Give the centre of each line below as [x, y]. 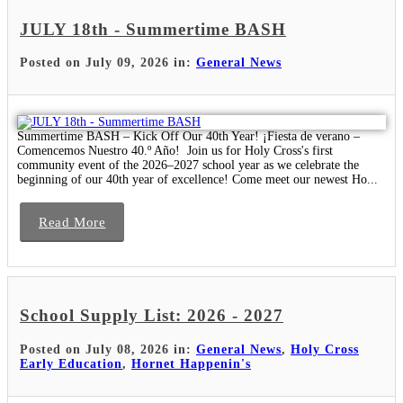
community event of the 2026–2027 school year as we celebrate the [188, 166]
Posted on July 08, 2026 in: [108, 349]
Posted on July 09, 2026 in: [108, 63]
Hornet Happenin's [191, 363]
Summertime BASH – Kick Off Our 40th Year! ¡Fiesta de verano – [188, 137]
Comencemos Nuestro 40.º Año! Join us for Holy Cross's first [175, 151]
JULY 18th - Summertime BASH [153, 29]
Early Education [71, 363]
